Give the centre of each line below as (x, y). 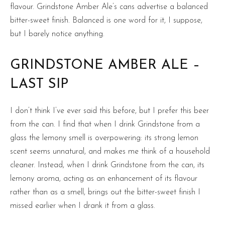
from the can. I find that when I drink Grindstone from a (105, 124)
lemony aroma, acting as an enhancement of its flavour (104, 179)
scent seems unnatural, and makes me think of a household (110, 151)
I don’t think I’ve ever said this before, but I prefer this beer (109, 111)
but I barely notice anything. (57, 34)
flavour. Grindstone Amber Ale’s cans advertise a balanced (109, 7)
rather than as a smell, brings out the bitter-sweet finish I (105, 192)
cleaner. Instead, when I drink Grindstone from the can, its (107, 165)
